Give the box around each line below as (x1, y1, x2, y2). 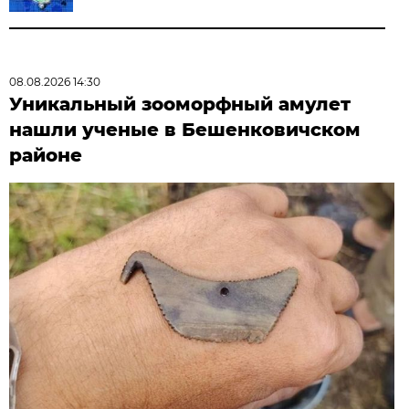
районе (9, 144, 83, 167)
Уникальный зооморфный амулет (9, 93, 351, 116)
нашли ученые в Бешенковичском (9, 119, 362, 142)
